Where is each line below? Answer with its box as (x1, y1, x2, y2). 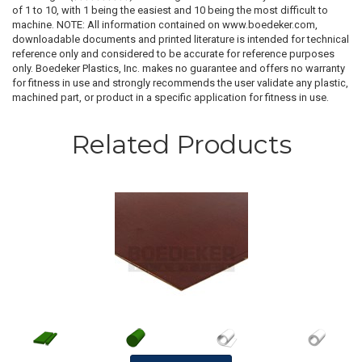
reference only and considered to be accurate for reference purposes (12, 47, 335, 60)
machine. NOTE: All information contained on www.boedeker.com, (12, 18, 318, 31)
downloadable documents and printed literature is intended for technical (12, 32, 349, 45)
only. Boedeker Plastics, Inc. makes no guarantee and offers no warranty (12, 61, 345, 74)
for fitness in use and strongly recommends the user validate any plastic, (12, 76, 348, 89)
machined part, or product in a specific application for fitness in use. (12, 90, 329, 103)
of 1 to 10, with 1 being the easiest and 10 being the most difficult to (12, 3, 328, 16)
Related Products (70, 128, 292, 161)
